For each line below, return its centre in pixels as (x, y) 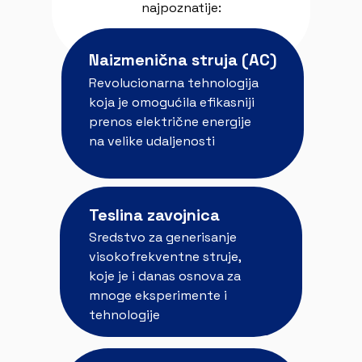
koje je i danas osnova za (165, 276)
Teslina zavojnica (154, 215)
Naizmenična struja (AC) (183, 60)
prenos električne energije (170, 122)
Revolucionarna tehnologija (174, 83)
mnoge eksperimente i (158, 295)
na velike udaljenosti (152, 141)
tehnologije (124, 315)
